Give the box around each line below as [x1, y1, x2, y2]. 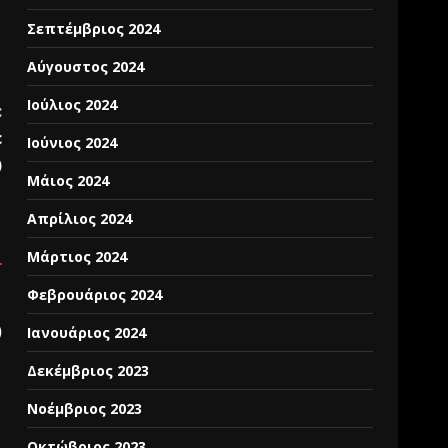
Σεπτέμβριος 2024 [27, 19, 161, 38]
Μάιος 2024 [27, 171, 110, 190]
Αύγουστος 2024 [27, 57, 145, 76]
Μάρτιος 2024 [27, 247, 128, 266]
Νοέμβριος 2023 [27, 399, 143, 418]
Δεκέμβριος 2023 [27, 361, 150, 380]
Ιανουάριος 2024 [27, 323, 147, 342]
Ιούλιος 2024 [27, 95, 118, 114]
